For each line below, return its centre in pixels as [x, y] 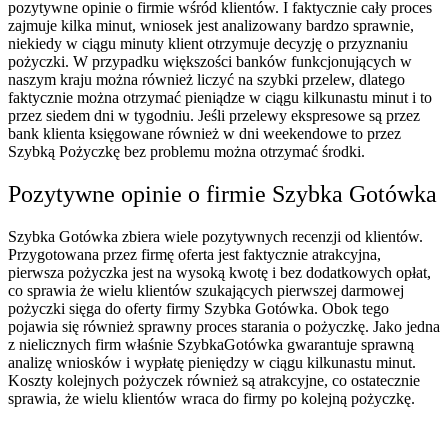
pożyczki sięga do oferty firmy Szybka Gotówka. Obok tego [198, 309]
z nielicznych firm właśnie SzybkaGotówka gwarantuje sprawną [211, 345]
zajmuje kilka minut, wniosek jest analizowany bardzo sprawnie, [211, 26]
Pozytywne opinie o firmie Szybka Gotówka [222, 194]
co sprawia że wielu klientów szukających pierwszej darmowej [206, 291]
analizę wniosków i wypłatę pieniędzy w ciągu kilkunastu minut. [212, 363]
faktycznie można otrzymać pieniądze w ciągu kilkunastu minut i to [220, 98]
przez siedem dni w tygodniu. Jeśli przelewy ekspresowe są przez [214, 116]
